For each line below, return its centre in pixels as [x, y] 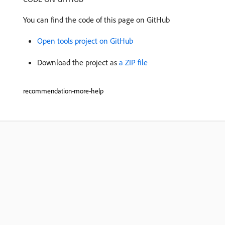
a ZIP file [133, 62]
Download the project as [78, 62]
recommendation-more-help [63, 91]
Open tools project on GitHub [85, 41]
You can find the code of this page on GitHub [96, 20]
